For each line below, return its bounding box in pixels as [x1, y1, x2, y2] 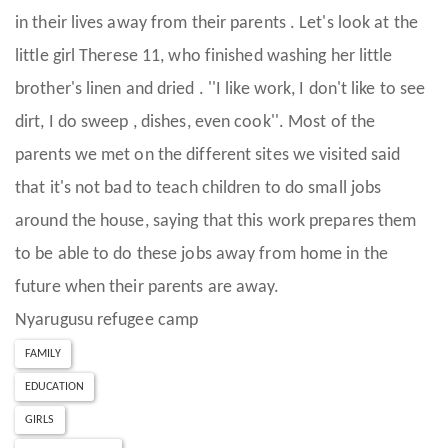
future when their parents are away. [15, 277, 280, 297]
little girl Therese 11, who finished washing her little [15, 46, 393, 66]
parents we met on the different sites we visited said [15, 145, 401, 165]
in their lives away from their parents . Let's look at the [15, 13, 418, 33]
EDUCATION [25, 380, 84, 393]
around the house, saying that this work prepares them [15, 211, 417, 231]
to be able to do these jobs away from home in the [15, 244, 388, 264]
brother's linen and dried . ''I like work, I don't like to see [15, 79, 426, 99]
